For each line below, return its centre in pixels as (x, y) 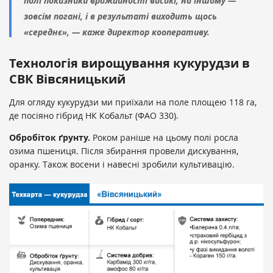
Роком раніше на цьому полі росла (164, 138)
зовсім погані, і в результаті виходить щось (120, 16)
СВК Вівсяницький (67, 79)
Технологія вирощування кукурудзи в (129, 63)
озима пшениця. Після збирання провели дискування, (124, 151)
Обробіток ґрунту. (50, 138)
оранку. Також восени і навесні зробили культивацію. (122, 165)
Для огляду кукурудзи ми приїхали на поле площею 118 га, (133, 102)
